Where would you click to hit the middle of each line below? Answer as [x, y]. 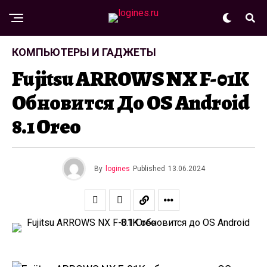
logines [118, 169]
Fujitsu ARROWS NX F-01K [131, 79]
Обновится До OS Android [131, 103]
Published [149, 169]
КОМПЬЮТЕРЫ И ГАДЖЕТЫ [84, 52]
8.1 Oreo [46, 126]
